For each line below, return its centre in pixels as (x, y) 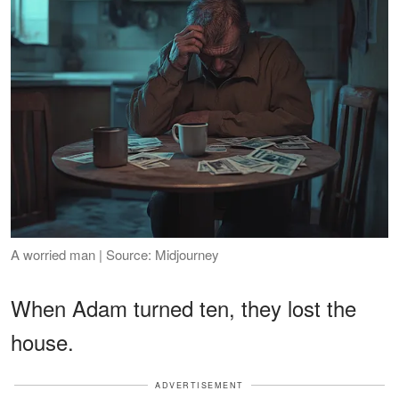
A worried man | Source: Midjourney (115, 254)
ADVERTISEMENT (199, 385)
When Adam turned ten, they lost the (183, 307)
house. (42, 341)
